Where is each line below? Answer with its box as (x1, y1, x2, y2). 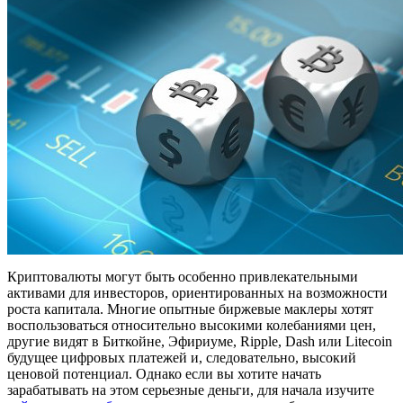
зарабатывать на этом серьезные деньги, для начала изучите (7, 381, 374, 398)
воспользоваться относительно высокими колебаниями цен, (7, 317, 376, 333)
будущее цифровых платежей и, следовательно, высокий (7, 349, 356, 365)
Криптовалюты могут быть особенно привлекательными (7, 268, 358, 284)
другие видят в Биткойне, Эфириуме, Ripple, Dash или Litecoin (7, 333, 392, 349)
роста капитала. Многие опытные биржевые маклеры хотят (7, 300, 373, 317)
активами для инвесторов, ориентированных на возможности (7, 284, 388, 300)
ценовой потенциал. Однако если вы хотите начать (7, 365, 321, 381)
